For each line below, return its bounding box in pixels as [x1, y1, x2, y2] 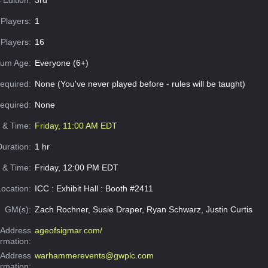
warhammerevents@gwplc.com [34, 250, 154, 260]
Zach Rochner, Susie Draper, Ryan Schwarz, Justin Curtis [34, 204, 252, 214]
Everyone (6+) [34, 57, 89, 68]
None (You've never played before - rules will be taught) [34, 78, 245, 89]
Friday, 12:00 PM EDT [34, 162, 118, 172]
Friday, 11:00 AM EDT [34, 120, 117, 130]
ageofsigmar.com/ [34, 225, 102, 235]
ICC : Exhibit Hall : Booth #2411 [34, 183, 153, 193]
